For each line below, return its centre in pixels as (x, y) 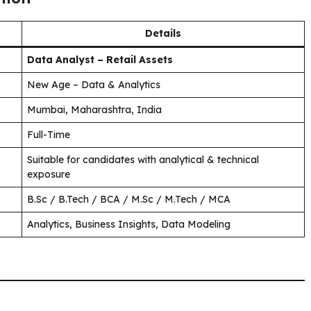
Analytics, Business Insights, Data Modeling (129, 224)
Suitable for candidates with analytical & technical (143, 159)
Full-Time (49, 134)
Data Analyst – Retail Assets (100, 59)
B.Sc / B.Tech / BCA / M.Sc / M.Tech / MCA (129, 199)
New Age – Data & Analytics (94, 84)
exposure (49, 174)
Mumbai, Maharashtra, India (94, 109)
